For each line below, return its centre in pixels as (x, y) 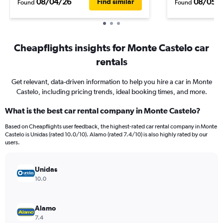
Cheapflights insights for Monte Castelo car (111, 48)
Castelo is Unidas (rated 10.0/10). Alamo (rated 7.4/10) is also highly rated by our (106, 134)
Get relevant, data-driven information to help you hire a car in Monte (111, 82)
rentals (111, 61)
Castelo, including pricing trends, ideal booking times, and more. (111, 92)
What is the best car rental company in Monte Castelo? (103, 111)
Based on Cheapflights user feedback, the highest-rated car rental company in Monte (111, 126)
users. (12, 142)
